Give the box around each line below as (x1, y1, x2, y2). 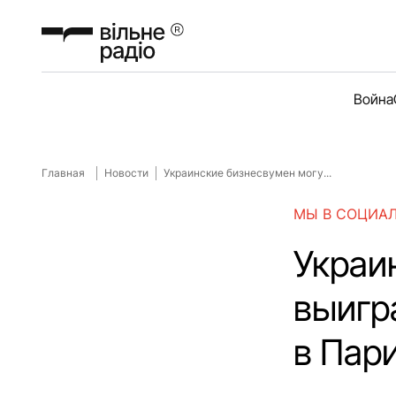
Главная (42, 166, 85, 179)
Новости (104, 166, 148, 179)
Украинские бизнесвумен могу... (164, 166, 331, 179)
